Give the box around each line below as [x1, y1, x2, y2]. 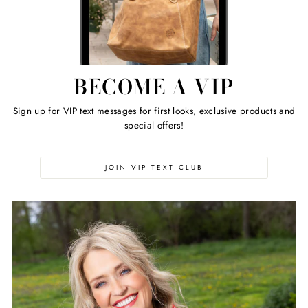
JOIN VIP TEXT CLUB [104, 162, 203, 173]
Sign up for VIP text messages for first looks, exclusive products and [12, 103, 296, 118]
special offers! [124, 118, 184, 132]
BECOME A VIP [74, 71, 234, 102]
